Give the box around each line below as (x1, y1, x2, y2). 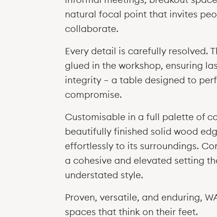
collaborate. (65, 23, 119, 34)
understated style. (65, 169, 144, 181)
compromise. (65, 89, 123, 100)
